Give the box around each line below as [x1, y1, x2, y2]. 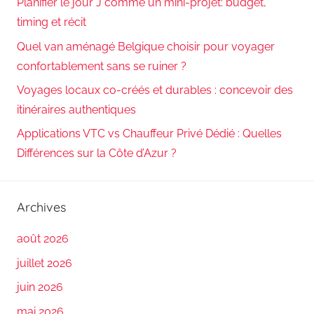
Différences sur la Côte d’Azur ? [17, 146, 177, 161]
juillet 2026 [17, 256, 72, 270]
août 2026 [17, 232, 69, 246]
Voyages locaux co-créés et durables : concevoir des [17, 83, 293, 97]
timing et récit [17, 15, 86, 29]
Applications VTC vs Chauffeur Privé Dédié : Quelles [17, 127, 282, 141]
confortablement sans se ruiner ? [17, 59, 186, 73]
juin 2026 [17, 280, 63, 294]
